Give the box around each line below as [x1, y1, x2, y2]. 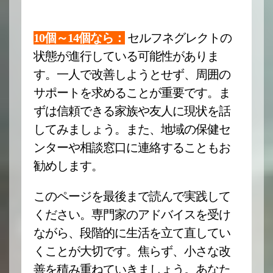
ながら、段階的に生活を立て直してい [34, 226, 230, 239]
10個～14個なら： [34, 31, 125, 44]
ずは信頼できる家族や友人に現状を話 [34, 104, 230, 118]
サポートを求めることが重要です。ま [34, 86, 230, 99]
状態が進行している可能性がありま [34, 49, 219, 63]
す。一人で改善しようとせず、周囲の [34, 68, 230, 81]
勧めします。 [34, 159, 103, 172]
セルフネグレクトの [125, 31, 232, 44]
